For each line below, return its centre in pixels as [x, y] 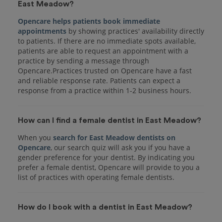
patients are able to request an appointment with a [103, 51]
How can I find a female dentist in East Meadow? [110, 120]
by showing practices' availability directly [135, 31]
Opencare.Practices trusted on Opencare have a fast [105, 70]
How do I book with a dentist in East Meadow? [105, 207]
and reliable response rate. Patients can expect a [99, 80]
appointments [42, 31]
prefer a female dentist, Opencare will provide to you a [109, 167]
